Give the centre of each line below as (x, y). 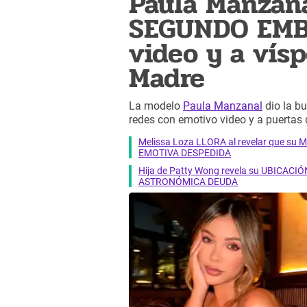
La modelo (156, 106)
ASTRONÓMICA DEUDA (188, 181)
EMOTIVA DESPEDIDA (185, 152)
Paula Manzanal (223, 106)
